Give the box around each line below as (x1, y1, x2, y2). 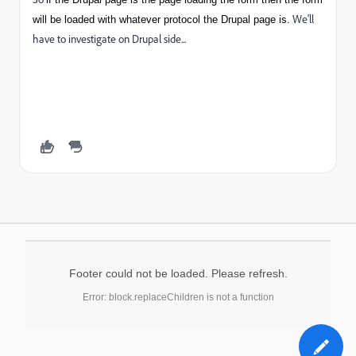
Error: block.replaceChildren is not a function (82, 292, 274, 303)
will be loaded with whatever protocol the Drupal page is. (33, 14, 290, 25)
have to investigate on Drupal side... (33, 32, 186, 46)
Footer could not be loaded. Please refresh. (68, 267, 288, 280)
